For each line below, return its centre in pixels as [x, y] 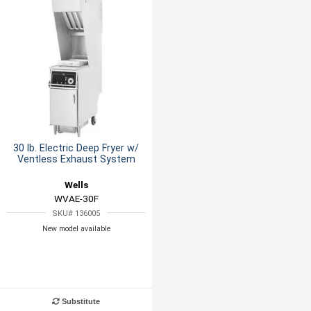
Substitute [80, 301]
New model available [76, 228]
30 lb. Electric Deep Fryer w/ [76, 149]
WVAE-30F [76, 199]
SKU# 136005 [76, 214]
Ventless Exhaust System [76, 160]
